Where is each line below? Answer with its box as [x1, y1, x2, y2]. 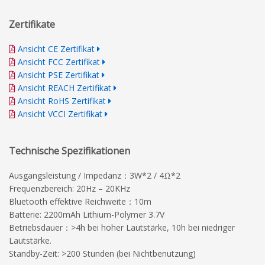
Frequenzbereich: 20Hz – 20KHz [9, 182, 130, 194]
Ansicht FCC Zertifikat [18, 56, 100, 67]
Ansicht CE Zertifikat [18, 43, 95, 54]
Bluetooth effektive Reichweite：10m [9, 195, 151, 207]
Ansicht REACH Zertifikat [18, 82, 111, 93]
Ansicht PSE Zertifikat [18, 69, 99, 80]
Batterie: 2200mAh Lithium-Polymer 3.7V [9, 208, 164, 220]
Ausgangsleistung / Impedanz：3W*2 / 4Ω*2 [9, 169, 180, 181]
